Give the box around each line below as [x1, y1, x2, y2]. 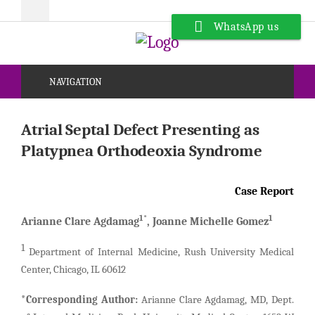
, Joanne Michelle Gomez [147, 215, 269, 229]
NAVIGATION [49, 76, 102, 89]
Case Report [235, 185, 294, 198]
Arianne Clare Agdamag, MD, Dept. [141, 294, 295, 307]
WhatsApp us [213, 20, 278, 33]
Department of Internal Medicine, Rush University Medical [25, 246, 294, 259]
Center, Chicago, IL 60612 [21, 264, 126, 276]
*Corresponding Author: [21, 294, 141, 307]
